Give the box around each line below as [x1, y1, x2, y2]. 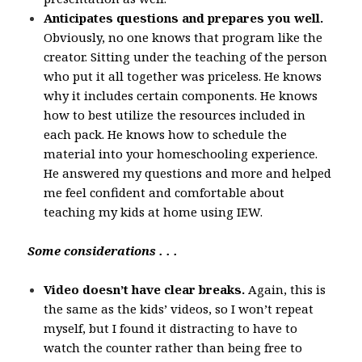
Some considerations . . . [27, 242, 179, 259]
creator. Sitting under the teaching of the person [44, 48, 328, 65]
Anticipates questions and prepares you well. [44, 9, 324, 26]
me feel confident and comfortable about [44, 183, 285, 200]
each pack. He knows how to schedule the [44, 125, 288, 142]
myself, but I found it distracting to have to [44, 319, 298, 336]
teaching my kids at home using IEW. [44, 203, 263, 220]
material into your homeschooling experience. [44, 145, 318, 162]
